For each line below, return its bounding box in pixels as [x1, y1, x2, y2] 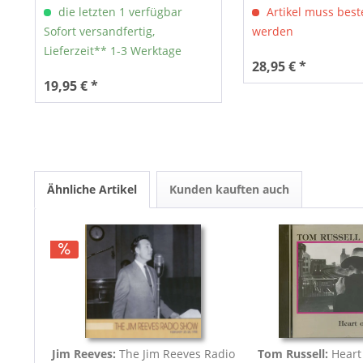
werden [251, 23, 293, 39]
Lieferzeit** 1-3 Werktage [43, 42, 181, 58]
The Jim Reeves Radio [118, 345, 235, 361]
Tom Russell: [258, 345, 332, 361]
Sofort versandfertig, [43, 23, 155, 39]
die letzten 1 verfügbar [54, 3, 182, 19]
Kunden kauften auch [169, 181, 289, 197]
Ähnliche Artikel [47, 181, 137, 197]
